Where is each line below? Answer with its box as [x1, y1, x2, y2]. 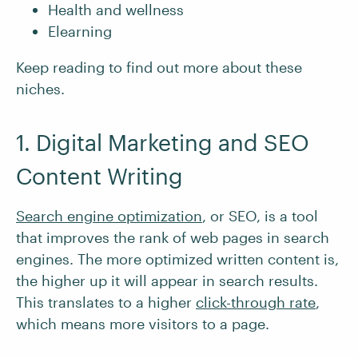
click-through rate [196, 293, 316, 311]
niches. [16, 80, 65, 97]
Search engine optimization [16, 207, 202, 225]
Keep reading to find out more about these [16, 58, 302, 76]
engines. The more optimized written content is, [16, 250, 339, 268]
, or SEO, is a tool [202, 207, 318, 225]
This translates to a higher [16, 293, 196, 311]
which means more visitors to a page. [16, 315, 269, 332]
